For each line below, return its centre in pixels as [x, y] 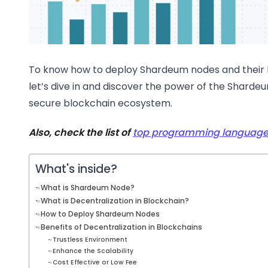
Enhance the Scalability [93, 251]
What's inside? [76, 169]
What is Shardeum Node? [88, 188]
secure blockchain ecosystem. [100, 103]
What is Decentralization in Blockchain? [115, 201]
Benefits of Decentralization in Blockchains [122, 227]
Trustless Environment [90, 240]
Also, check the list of [81, 133]
